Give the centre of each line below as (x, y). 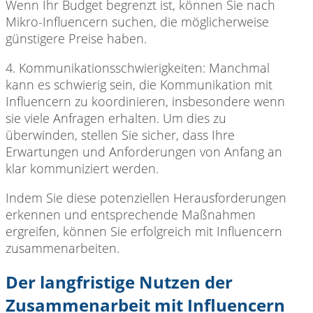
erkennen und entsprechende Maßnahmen (131, 215)
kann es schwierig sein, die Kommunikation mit (139, 85)
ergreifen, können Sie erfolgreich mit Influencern (144, 232)
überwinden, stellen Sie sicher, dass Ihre (120, 135)
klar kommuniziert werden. (82, 169)
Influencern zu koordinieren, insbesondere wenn (145, 102)
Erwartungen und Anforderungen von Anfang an (144, 152)
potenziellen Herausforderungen (191, 198)
